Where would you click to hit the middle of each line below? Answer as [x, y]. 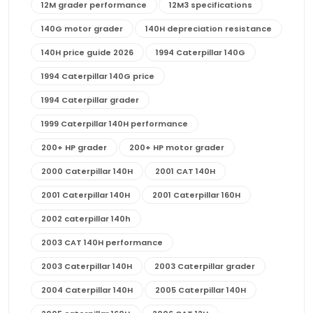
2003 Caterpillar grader [205, 266]
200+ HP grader [74, 147]
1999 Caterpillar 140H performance [115, 123]
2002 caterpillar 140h [86, 218]
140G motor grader [82, 28]
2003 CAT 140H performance [102, 242]
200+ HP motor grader [177, 147]
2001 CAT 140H [185, 171]
